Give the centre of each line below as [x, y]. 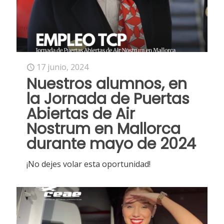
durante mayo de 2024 [111, 144]
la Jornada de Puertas [108, 99]
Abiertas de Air [81, 114]
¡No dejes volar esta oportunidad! [88, 164]
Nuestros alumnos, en [107, 84]
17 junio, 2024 [62, 67]
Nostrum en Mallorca [103, 129]
